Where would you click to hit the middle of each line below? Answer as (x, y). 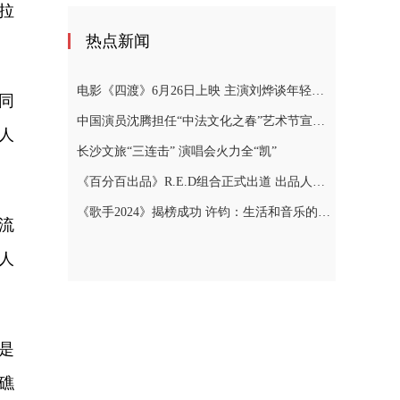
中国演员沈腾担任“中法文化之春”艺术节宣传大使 (319, 121)
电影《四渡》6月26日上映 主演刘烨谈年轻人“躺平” (318, 91)
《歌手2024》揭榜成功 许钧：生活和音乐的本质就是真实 (324, 212)
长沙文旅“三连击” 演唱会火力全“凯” (177, 151)
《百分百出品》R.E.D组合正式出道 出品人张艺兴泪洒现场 (319, 182)
